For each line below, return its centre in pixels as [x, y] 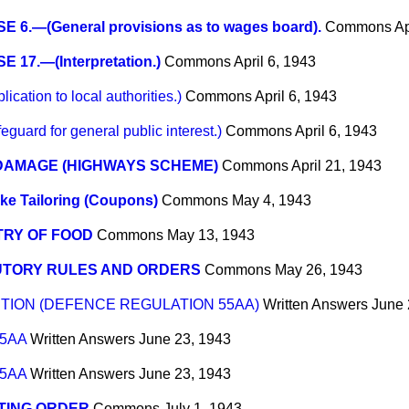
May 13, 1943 [211, 236]
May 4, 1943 [272, 201]
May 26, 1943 [319, 270]
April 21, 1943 [336, 166]
